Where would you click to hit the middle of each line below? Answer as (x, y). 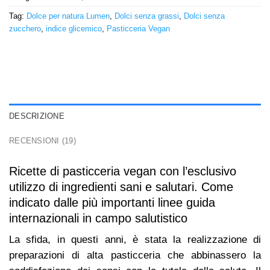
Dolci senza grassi (147, 16)
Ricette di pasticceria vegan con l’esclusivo (123, 171)
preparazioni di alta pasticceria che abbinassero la (135, 255)
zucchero (25, 28)
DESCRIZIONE (37, 116)
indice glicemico (74, 28)
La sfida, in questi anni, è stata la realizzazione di (135, 239)
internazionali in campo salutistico (98, 218)
